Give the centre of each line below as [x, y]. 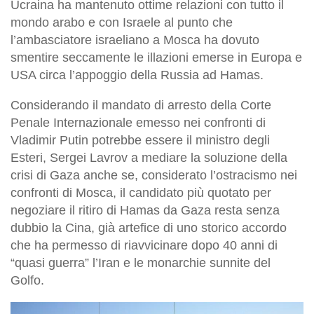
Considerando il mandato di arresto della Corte [141, 105]
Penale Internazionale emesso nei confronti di [138, 122]
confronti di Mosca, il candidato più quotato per [141, 192]
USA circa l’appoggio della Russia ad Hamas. [137, 75]
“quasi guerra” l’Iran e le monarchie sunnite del [141, 262]
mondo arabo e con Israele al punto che [122, 22]
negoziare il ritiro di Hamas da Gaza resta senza [145, 210]
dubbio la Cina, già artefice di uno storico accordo [149, 227]
